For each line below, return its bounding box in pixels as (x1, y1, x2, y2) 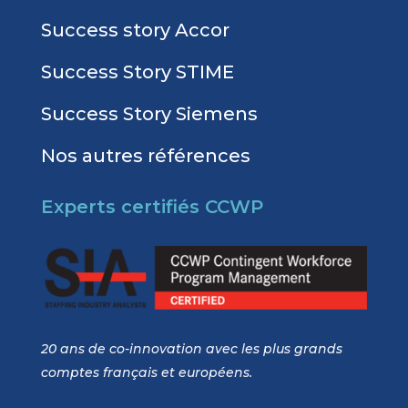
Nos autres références (40, 145, 250, 168)
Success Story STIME (40, 61, 234, 84)
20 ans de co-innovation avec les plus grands (40, 340, 342, 357)
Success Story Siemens (40, 103, 258, 126)
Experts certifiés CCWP (40, 196, 263, 219)
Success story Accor (40, 19, 229, 42)
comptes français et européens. (40, 363, 252, 381)
